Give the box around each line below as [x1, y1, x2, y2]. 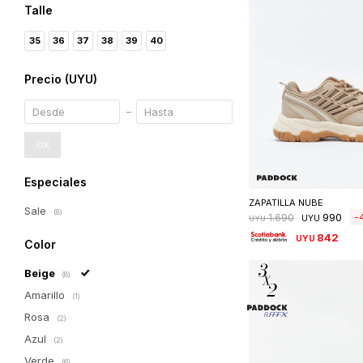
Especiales [24, 175, 87, 189]
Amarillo [24, 288, 68, 301]
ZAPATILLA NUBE [248, 196, 323, 208]
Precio [24, 72, 65, 86]
